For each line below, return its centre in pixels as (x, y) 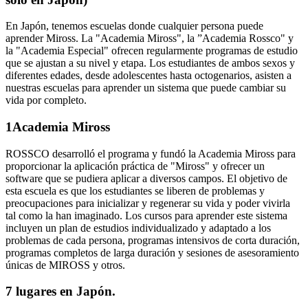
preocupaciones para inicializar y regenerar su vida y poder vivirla (148, 203)
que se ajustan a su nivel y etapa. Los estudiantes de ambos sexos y (150, 63)
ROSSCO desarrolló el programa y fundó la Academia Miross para (151, 153)
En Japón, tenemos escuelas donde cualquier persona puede (134, 26)
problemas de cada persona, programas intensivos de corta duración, (153, 240)
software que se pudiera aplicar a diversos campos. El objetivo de (146, 178)
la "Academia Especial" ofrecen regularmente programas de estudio (152, 51)
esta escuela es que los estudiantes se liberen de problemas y (135, 190)
